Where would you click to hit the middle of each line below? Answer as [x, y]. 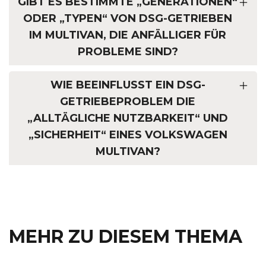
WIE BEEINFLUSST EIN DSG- [128, 85]
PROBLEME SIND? [128, 51]
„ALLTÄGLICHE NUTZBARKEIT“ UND [128, 118]
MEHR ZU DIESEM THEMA [126, 236]
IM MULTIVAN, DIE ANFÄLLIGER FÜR [128, 35]
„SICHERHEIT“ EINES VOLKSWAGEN [128, 134]
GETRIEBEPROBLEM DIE [128, 101]
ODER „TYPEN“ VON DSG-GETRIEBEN [128, 18]
